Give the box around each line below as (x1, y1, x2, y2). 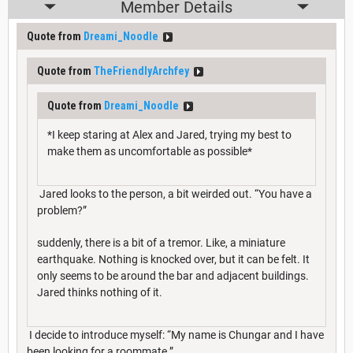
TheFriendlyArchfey (94, 64, 189, 77)
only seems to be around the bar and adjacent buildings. (37, 269, 309, 282)
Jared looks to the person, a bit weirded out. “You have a (37, 187, 312, 200)
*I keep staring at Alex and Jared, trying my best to (47, 128, 292, 141)
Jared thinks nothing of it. (37, 285, 162, 299)
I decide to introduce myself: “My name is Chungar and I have (27, 328, 324, 341)
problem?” (37, 203, 87, 217)
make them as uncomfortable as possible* (47, 144, 252, 158)
